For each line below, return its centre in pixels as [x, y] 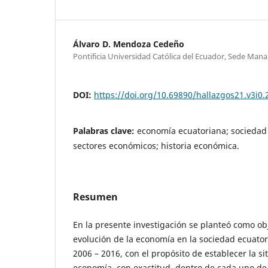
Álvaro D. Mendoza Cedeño [129, 44]
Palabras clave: [105, 130]
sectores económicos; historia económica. [156, 145]
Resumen [95, 197]
